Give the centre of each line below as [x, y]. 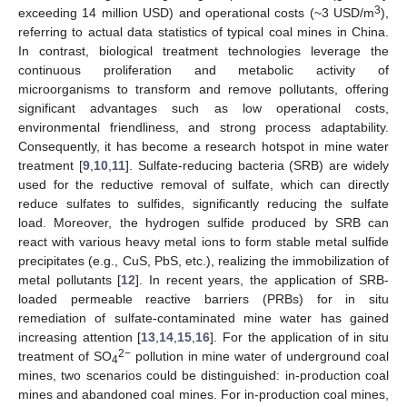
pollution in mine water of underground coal [260, 356]
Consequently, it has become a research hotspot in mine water [203, 146]
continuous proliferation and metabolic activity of [203, 69]
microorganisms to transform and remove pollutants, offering [203, 89]
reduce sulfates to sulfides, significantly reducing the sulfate [203, 203]
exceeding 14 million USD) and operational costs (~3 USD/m [196, 12]
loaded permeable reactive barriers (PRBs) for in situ [203, 298]
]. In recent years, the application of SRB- [263, 279]
